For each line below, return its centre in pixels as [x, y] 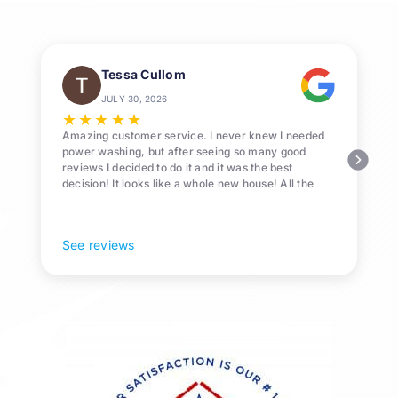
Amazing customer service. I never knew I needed [193, 136]
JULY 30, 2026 [134, 99]
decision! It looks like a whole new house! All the [187, 184]
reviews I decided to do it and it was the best [177, 168]
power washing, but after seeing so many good [184, 152]
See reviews [98, 245]
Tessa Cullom [143, 75]
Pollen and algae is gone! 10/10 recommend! [177, 200]
